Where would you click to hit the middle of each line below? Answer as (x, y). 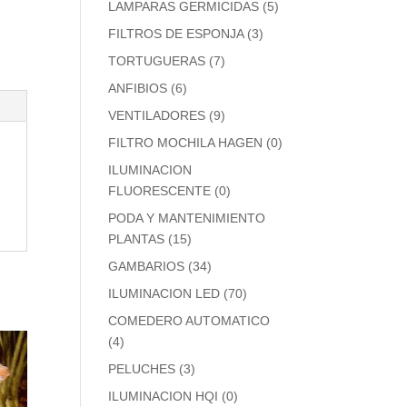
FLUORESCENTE (160, 191)
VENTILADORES (157, 115)
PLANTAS (137, 239)
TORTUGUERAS (157, 61)
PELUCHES (142, 369)
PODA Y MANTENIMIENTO (187, 218)
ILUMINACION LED (164, 293)
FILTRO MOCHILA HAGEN (186, 143)
